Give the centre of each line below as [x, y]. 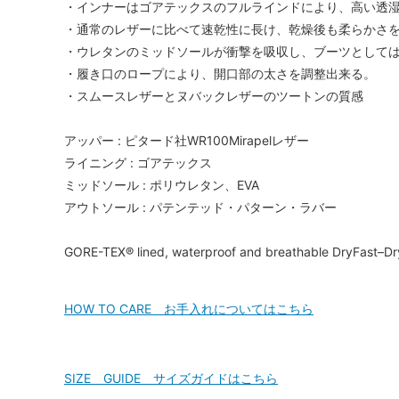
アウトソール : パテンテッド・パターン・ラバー [200, 207]
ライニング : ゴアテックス [138, 162]
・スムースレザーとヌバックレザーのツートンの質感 [214, 95]
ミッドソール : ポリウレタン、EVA [162, 184]
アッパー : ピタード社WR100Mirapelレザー [187, 140]
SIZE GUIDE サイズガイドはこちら [171, 378]
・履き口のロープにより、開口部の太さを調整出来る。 [220, 73]
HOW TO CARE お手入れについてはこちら [189, 308]
